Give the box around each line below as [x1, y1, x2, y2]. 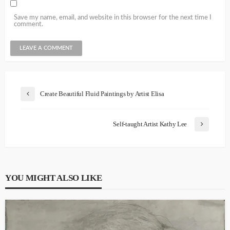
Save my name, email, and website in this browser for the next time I [14, 14, 212, 21]
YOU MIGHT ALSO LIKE [5, 172, 102, 183]
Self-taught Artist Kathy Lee [113, 120, 187, 128]
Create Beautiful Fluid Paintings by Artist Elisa [40, 89, 164, 98]
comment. [14, 21, 43, 28]
